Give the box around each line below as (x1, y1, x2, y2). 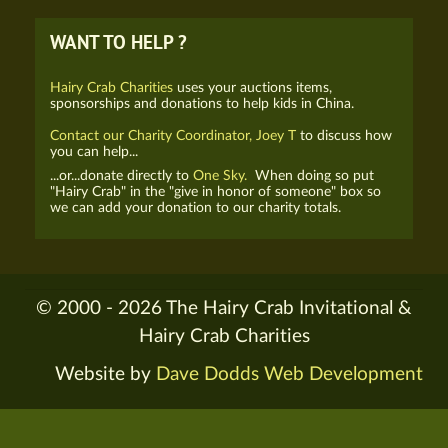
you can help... (50, 143, 138, 159)
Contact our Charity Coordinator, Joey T (50, 127, 296, 143)
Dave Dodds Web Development (156, 364, 423, 384)
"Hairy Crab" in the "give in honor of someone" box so (50, 183, 381, 199)
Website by (55, 364, 156, 384)
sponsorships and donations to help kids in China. (50, 95, 354, 111)
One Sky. (193, 167, 247, 183)
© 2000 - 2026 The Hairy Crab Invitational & (36, 298, 412, 318)
